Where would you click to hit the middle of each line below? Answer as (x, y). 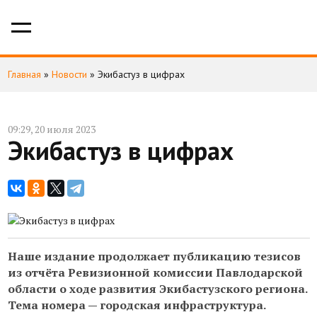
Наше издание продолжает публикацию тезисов (154, 256)
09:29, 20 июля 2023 (51, 129)
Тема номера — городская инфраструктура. (137, 305)
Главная (24, 74)
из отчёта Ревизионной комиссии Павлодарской (155, 272)
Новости (69, 74)
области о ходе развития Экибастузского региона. (157, 289)
